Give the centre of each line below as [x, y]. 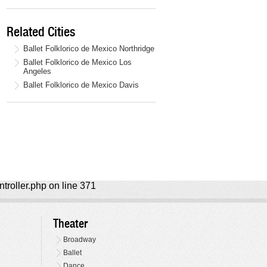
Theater [71, 224]
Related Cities [41, 32]
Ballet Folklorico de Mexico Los [77, 63]
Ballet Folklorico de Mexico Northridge [89, 49]
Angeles [37, 72]
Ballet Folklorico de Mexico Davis [81, 85]
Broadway [80, 240]
